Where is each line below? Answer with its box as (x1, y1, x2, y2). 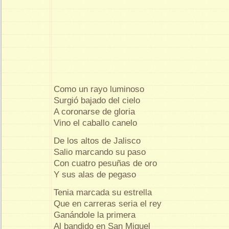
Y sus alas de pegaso (54, 169, 136, 179)
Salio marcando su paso (54, 147, 146, 157)
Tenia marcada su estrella (54, 187, 152, 197)
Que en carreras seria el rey (54, 198, 162, 209)
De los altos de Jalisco (54, 135, 141, 146)
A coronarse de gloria (54, 107, 135, 117)
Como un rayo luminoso (54, 84, 144, 94)
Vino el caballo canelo (54, 118, 137, 128)
